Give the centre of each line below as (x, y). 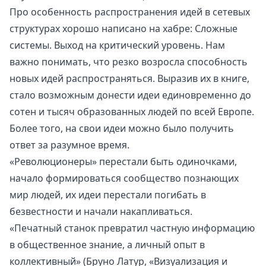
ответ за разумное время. (69, 145)
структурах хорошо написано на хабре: (102, 28)
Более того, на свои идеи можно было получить (122, 128)
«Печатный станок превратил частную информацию (132, 228)
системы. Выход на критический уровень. (106, 45)
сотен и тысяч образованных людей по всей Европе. (133, 111)
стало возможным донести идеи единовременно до (130, 95)
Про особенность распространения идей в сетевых (130, 12)
